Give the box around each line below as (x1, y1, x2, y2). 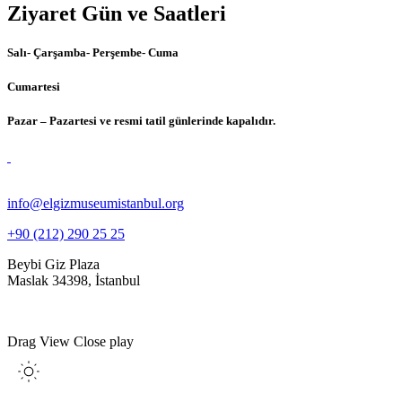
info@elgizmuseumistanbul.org (7, 195, 184, 211)
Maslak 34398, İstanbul (7, 272, 140, 288)
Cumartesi (7, 80, 60, 94)
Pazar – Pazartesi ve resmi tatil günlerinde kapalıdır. (7, 114, 275, 128)
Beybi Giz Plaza (7, 256, 100, 272)
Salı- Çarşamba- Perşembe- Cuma (7, 46, 179, 60)
